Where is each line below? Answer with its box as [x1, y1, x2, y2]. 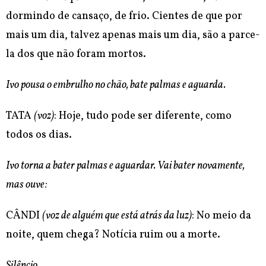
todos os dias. [6, 128, 72, 143]
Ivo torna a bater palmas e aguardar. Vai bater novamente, [6, 159, 245, 174]
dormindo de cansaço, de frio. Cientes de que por [6, 9, 242, 24]
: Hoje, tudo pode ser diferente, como [54, 109, 232, 124]
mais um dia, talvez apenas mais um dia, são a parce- [6, 28, 260, 43]
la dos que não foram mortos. [6, 47, 146, 62]
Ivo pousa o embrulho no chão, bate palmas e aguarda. [6, 78, 226, 93]
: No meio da [192, 208, 251, 224]
